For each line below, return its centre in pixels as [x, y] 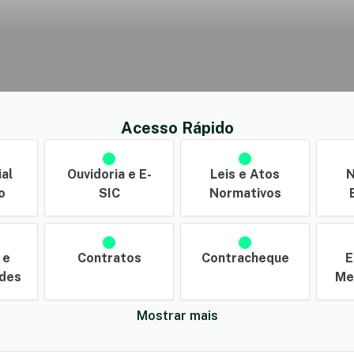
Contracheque [245, 258]
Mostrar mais [177, 316]
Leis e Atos [245, 175]
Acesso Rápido [177, 128]
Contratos [109, 258]
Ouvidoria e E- [109, 175]
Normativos [245, 194]
